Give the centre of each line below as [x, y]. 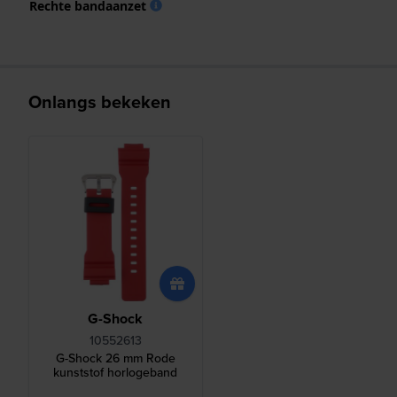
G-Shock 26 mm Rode [115, 358]
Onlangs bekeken [100, 101]
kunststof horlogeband [116, 373]
